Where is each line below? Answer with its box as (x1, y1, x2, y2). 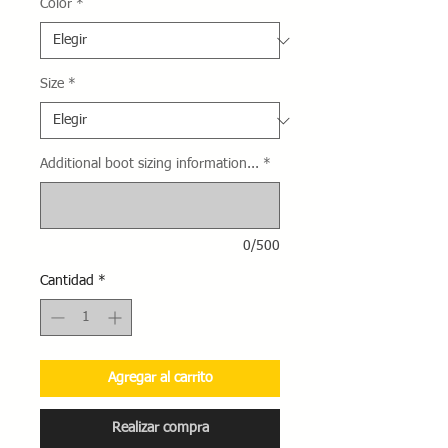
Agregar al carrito (107, 371, 213, 385)
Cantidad (40, 274, 94, 288)
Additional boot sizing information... (40, 157, 259, 171)
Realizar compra (111, 421, 209, 435)
